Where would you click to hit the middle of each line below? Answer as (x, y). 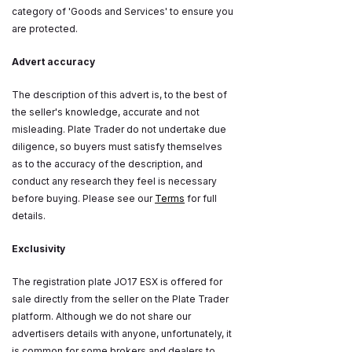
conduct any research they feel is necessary (114, 181)
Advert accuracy (53, 62)
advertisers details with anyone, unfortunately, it (122, 334)
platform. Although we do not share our (101, 317)
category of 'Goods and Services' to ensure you (123, 12)
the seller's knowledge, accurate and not (106, 112)
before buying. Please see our (83, 199)
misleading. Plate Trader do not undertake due (119, 130)
